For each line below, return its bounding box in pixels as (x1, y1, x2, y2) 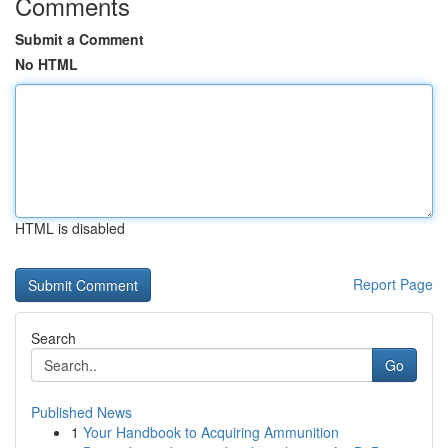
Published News (31, 402, 132, 422)
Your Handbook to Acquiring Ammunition (83, 422, 339, 442)
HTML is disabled (15, 218, 125, 238)
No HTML (15, 54, 78, 74)
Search (31, 328, 76, 348)
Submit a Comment (15, 29, 144, 49)
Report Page (353, 274, 433, 294)
